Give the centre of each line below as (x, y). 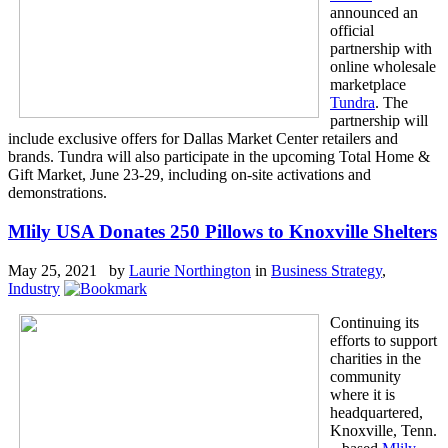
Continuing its (374, 322)
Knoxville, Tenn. (383, 430)
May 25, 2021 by (68, 270)
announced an (374, 13)
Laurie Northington (190, 270)
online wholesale (383, 67)
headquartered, (376, 412)
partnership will (379, 121)
